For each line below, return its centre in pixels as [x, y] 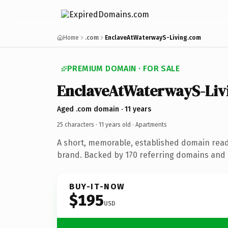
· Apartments [149, 124]
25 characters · [78, 124]
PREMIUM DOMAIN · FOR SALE [123, 68]
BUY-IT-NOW [97, 186]
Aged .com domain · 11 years [104, 109]
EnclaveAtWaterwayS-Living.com [153, 38]
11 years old [115, 124]
